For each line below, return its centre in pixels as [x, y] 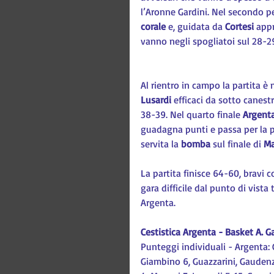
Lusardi [156, 100]
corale [153, 26]
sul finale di [237, 144]
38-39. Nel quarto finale [191, 114]
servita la [161, 144]
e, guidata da [195, 26]
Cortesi [239, 26]
